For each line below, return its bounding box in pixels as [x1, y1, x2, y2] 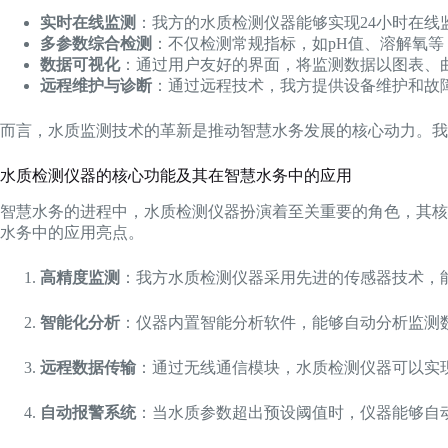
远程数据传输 [40, 358, 136, 376]
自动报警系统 [40, 403, 136, 421]
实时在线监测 [40, 13, 136, 31]
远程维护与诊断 [40, 76, 152, 94]
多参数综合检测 [40, 34, 152, 52]
